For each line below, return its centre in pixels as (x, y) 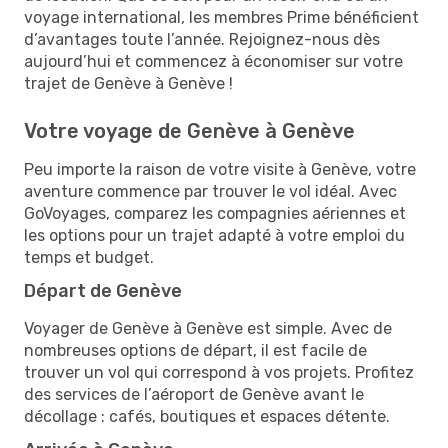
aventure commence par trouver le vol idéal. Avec (210, 191)
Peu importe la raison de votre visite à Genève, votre (220, 169)
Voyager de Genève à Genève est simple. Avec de (208, 328)
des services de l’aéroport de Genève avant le (194, 394)
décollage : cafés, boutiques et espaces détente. (207, 416)
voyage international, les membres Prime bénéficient (221, 17)
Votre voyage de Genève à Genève (189, 130)
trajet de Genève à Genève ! (128, 83)
